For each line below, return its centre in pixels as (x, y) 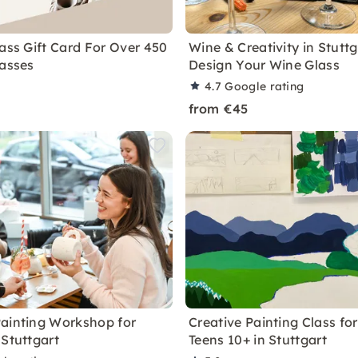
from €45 (219, 109)
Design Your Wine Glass (265, 65)
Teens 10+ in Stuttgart (258, 340)
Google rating (265, 86)
